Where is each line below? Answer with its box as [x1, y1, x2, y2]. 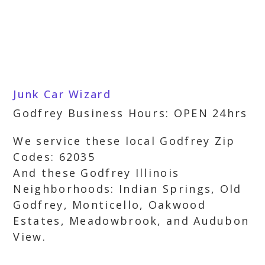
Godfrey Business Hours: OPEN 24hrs [13, 106, 248, 120]
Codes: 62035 [13, 150, 96, 164]
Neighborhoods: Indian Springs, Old [13, 182, 242, 196]
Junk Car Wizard [13, 87, 111, 101]
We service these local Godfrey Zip [13, 134, 235, 148]
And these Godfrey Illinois [13, 166, 180, 180]
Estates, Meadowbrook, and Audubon [13, 214, 250, 228]
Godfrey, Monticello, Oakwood [13, 198, 206, 212]
